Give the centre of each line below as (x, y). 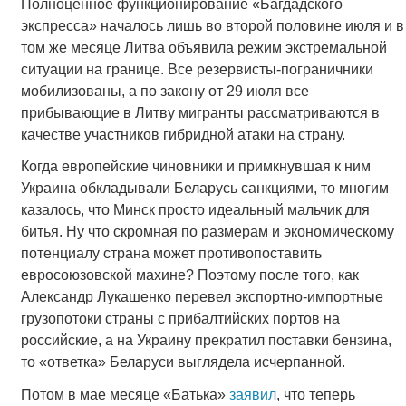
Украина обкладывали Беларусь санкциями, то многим (204, 188)
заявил (252, 394)
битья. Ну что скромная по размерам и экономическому (207, 232)
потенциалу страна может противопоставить (171, 254)
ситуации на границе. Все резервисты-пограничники (197, 70)
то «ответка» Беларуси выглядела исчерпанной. (183, 362)
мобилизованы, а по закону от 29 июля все (164, 92)
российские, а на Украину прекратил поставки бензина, (206, 341)
